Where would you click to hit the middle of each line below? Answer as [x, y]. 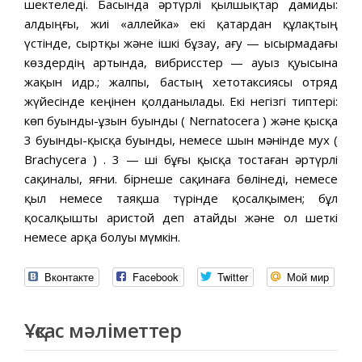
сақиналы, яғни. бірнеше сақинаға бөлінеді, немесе [181, 178]
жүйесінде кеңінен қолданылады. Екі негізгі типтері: [181, 101]
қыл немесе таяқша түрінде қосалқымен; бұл [181, 198]
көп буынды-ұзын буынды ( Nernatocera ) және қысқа [181, 120]
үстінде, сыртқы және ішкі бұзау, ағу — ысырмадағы [181, 42]
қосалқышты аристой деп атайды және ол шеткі [181, 217]
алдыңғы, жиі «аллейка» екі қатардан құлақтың [181, 23]
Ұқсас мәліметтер [103, 330]
